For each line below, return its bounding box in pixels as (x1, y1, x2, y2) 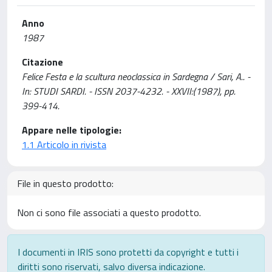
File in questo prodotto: (17, 176, 114, 191)
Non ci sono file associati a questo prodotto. (17, 205, 201, 220)
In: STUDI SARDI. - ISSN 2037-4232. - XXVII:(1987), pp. (22, 84, 236, 98)
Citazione (22, 55, 63, 69)
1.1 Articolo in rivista (22, 137, 106, 152)
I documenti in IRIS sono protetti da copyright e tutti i (18, 245, 239, 259)
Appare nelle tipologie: (22, 123, 121, 137)
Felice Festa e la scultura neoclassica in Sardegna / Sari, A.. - (22, 69, 250, 84)
